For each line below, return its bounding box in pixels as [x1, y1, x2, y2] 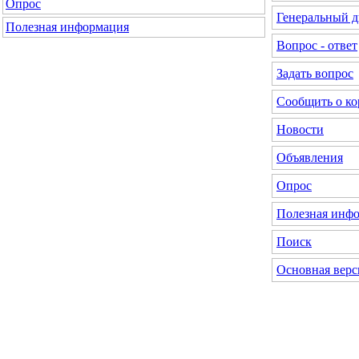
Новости [276, 122, 324, 136]
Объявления [276, 150, 343, 164]
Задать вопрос [276, 66, 353, 80]
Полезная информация [6, 20, 129, 34]
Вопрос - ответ [276, 38, 357, 52]
